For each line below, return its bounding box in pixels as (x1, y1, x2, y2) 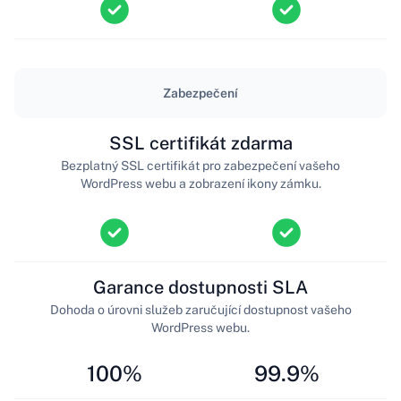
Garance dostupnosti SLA (93, 276, 308, 298)
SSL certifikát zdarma (108, 132, 293, 154)
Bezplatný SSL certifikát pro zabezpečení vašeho (61, 158, 340, 173)
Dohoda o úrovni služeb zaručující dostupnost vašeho (49, 302, 352, 317)
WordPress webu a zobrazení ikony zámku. (80, 175, 321, 191)
